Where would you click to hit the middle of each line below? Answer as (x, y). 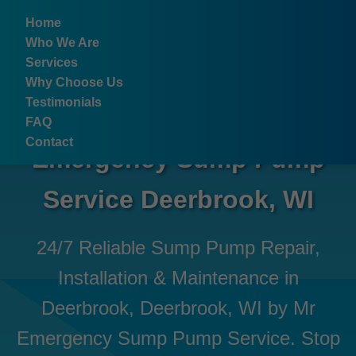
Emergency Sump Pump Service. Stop (178, 338)
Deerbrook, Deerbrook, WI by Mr (178, 308)
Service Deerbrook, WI (178, 199)
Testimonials (64, 102)
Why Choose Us (74, 82)
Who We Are (62, 43)
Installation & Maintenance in (178, 278)
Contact (49, 142)
